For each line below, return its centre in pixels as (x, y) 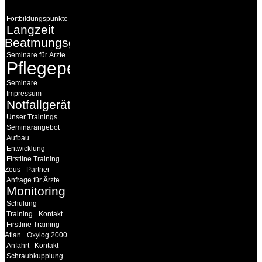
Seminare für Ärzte (36, 55)
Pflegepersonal (66, 68)
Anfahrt (19, 246)
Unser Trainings (32, 117)
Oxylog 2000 (47, 235)
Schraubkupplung (35, 256)
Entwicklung (26, 149)
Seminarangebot (33, 128)
